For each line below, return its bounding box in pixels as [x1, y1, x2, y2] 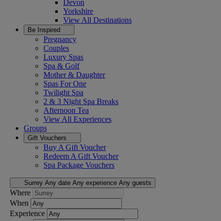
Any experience [72, 179, 117, 186]
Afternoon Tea [43, 106, 89, 114]
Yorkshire [63, 7, 93, 15]
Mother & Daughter [43, 71, 105, 79]
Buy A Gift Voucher [43, 143, 106, 151]
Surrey [24, 179, 43, 186]
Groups [24, 124, 47, 132]
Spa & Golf [43, 62, 79, 70]
